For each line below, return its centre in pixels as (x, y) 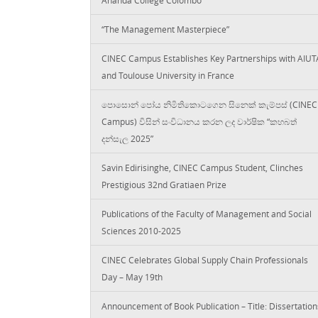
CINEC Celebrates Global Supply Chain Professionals (205, 259)
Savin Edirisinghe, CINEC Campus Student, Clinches (202, 167)
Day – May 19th (132, 276)
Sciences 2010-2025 (141, 230)
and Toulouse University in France (168, 75)
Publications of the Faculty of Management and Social (207, 213)
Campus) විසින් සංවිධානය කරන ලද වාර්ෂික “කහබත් (199, 121)
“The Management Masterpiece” (165, 29)
